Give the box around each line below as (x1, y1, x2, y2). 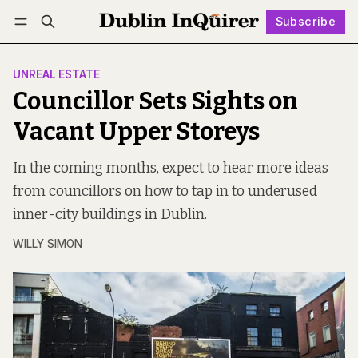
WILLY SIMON (13, 237, 82, 251)
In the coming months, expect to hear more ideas (13, 160, 328, 177)
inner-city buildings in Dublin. (13, 206, 207, 224)
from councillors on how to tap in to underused (13, 183, 317, 201)
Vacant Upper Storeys (13, 117, 260, 147)
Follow (175, 38, 213, 52)
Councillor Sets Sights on (13, 87, 298, 117)
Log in (28, 38, 62, 51)
